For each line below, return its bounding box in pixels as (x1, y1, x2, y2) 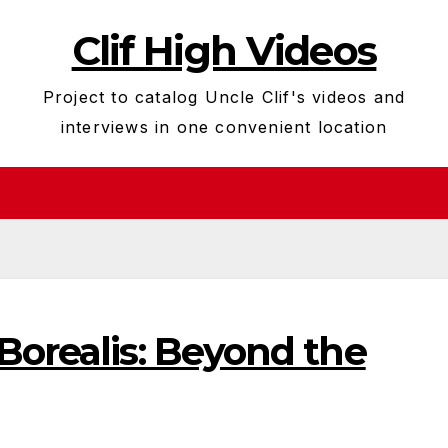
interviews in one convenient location (60, 117, 388, 137)
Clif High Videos (71, 26, 377, 75)
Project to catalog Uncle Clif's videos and (42, 87, 406, 107)
